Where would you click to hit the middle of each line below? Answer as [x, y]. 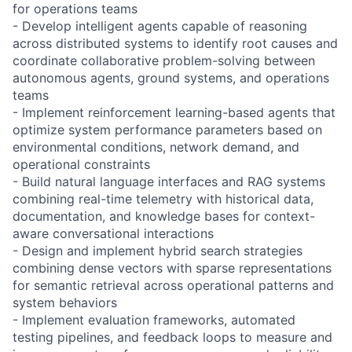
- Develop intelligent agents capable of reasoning [160, 26]
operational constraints [81, 164]
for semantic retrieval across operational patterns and [173, 285]
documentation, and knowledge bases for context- [164, 216]
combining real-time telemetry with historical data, [163, 198]
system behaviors [65, 302]
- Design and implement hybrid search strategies [158, 250]
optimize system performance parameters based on [167, 129]
